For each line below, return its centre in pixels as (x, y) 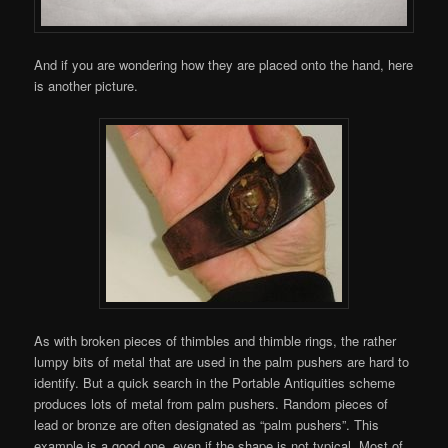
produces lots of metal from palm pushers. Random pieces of (211, 403)
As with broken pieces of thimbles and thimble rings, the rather (215, 340)
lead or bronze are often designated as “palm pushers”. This (207, 424)
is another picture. (86, 86)
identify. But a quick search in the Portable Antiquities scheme (215, 382)
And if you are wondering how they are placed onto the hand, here (224, 65)
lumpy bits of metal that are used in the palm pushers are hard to (222, 361)
